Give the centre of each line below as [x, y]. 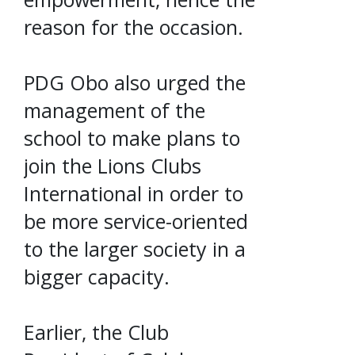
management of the [115, 110]
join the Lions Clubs [113, 165]
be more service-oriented [136, 221]
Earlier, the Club [96, 332]
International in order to [134, 193]
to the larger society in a [135, 248]
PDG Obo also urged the [135, 82]
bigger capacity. [97, 276]
